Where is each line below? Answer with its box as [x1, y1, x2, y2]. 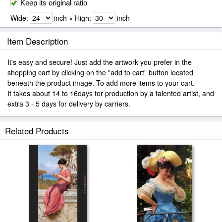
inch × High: [54, 13, 91, 23]
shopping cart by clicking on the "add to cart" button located [7, 67, 193, 77]
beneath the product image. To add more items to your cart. [7, 78, 195, 88]
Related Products [5, 124, 69, 137]
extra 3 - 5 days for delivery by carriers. [7, 99, 130, 109]
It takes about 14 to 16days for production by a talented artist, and [7, 88, 214, 98]
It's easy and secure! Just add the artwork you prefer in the [7, 57, 192, 67]
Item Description [7, 35, 68, 47]
